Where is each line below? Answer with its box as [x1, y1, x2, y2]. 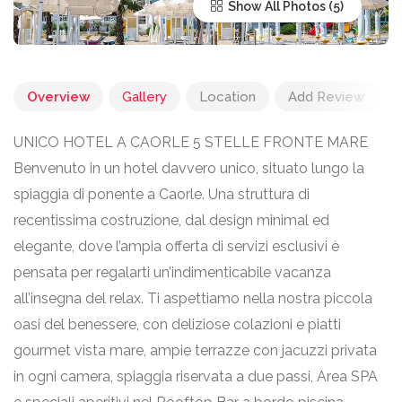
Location [199, 89, 256, 105]
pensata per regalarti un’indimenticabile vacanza [13, 264, 331, 281]
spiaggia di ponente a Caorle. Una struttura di [13, 186, 310, 203]
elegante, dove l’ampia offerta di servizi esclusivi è [13, 238, 339, 255]
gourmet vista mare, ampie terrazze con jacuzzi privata [13, 342, 377, 359]
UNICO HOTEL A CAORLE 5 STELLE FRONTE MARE [13, 134, 368, 151]
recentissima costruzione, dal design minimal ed [13, 212, 329, 229]
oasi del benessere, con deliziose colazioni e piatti [13, 316, 341, 333]
